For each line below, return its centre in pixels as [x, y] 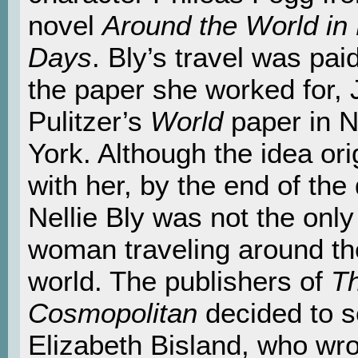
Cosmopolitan [113, 313]
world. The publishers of [179, 281]
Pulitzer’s [89, 121]
